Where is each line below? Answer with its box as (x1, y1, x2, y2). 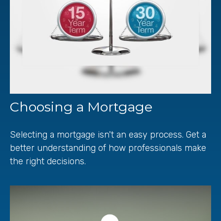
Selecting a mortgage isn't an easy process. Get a (10, 129, 206, 140)
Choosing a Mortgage (10, 98, 152, 115)
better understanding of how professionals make (10, 142, 206, 153)
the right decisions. (10, 155, 86, 167)
